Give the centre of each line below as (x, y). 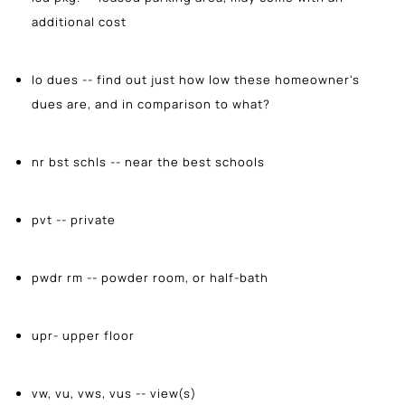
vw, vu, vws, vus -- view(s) (116, 393)
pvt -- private (74, 219)
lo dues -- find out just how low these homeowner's (196, 79)
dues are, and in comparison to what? (151, 104)
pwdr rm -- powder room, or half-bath (150, 277)
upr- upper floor (83, 335)
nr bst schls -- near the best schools (148, 161)
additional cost (79, 21)
